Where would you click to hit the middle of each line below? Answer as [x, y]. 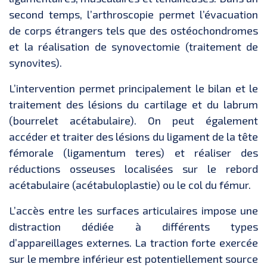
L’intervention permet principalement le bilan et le [133, 89]
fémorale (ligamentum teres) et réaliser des [133, 153]
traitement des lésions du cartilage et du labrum [133, 105]
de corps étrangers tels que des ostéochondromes [133, 31]
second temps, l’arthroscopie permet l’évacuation [133, 15]
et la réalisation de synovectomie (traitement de [133, 47]
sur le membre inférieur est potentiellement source [133, 259]
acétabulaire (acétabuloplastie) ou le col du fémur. [130, 185]
